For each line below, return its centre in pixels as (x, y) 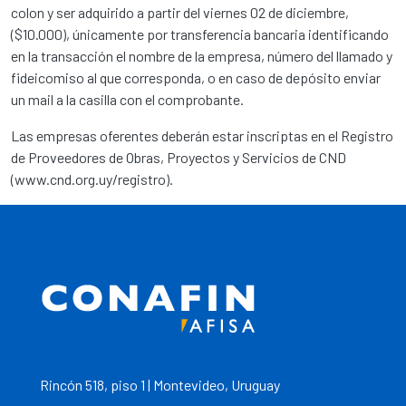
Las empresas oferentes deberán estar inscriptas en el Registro (202, 136)
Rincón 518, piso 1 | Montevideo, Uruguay (160, 385)
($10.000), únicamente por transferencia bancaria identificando (200, 34)
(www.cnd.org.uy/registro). (93, 179)
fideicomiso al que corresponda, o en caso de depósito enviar (196, 78)
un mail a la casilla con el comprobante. (127, 100)
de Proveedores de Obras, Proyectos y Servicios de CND (179, 158)
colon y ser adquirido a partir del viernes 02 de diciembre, (180, 13)
